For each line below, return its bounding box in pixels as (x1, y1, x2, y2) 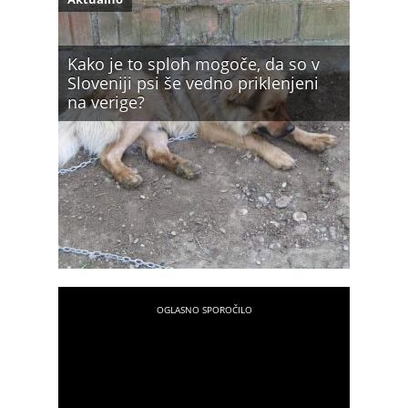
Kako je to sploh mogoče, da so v (67, 53, 320, 75)
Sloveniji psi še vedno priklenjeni (67, 72, 319, 94)
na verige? (67, 91, 145, 113)
